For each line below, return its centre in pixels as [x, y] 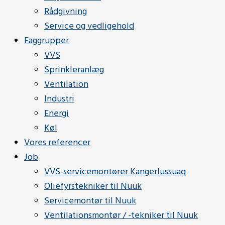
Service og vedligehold [89, 26]
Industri [59, 99]
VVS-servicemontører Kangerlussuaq [115, 172]
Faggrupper [46, 41]
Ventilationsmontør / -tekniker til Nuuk [121, 216]
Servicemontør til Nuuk [90, 201]
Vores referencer [57, 143]
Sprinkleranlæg [74, 70]
